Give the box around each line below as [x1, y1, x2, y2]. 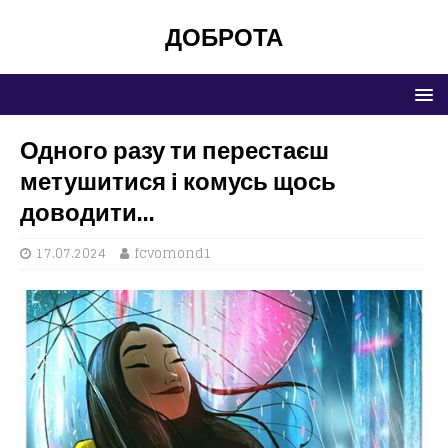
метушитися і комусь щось [20, 163, 336, 199]
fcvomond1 [134, 242, 212, 265]
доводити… [20, 194, 155, 230]
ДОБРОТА [165, 19, 283, 55]
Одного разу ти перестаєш [20, 132, 329, 168]
